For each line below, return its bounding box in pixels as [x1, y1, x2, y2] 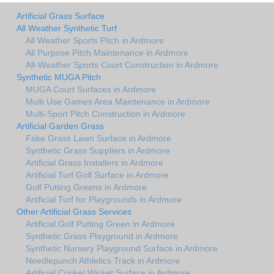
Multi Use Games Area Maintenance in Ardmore [26, 96, 210, 106]
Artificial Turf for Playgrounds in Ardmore [26, 194, 182, 204]
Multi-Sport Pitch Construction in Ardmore [26, 108, 185, 119]
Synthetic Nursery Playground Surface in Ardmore [26, 243, 218, 253]
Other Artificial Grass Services [17, 206, 131, 217]
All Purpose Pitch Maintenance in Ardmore [26, 47, 188, 57]
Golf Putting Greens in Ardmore [26, 182, 147, 192]
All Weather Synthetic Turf [17, 23, 117, 33]
